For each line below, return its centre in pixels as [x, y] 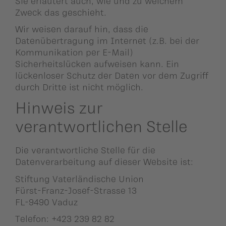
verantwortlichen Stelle [101, 126]
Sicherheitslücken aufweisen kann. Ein [97, 63]
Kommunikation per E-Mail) [74, 52]
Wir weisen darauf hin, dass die [82, 29]
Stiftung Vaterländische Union [79, 178]
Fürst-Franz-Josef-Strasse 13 [76, 190]
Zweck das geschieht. [61, 12]
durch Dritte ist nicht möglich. [79, 87]
